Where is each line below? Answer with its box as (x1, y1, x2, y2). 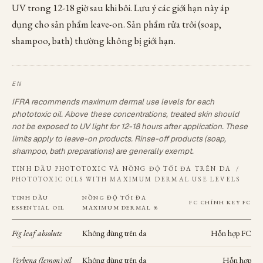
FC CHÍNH (188, 198, 227, 206)
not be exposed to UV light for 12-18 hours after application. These (12, 121, 248, 131)
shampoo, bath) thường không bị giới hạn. (12, 34, 176, 47)
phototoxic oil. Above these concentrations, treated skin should (12, 109, 239, 119)
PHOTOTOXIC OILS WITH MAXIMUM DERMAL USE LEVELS (12, 175, 241, 183)
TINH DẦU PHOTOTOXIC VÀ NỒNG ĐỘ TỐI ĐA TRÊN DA (12, 164, 234, 173)
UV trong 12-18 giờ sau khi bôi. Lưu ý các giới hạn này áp (12, 1, 230, 14)
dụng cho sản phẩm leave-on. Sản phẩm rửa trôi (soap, (12, 18, 221, 31)
